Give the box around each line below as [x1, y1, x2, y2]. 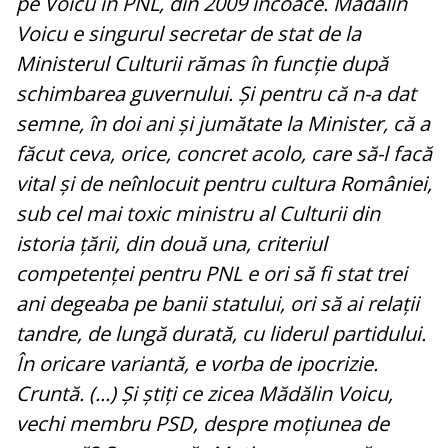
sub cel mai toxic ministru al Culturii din [16, 200, 380, 228]
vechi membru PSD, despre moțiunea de [16, 410, 389, 438]
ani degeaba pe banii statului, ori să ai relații [16, 290, 419, 318]
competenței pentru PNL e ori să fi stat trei [16, 260, 407, 288]
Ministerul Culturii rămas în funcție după [16, 50, 388, 78]
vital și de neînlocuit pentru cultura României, [16, 170, 432, 198]
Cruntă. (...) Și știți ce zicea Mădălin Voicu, [16, 380, 393, 408]
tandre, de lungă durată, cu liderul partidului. [16, 320, 426, 348]
